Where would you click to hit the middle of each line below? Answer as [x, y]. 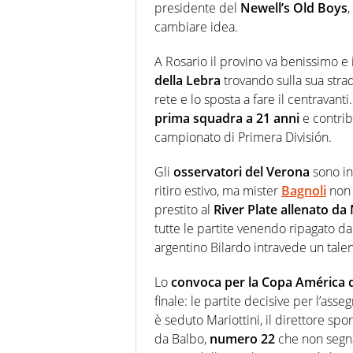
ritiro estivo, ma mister [218, 191]
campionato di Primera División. [243, 137]
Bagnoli [304, 191]
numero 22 [242, 339]
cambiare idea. [196, 27]
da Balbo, [182, 339]
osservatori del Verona [242, 172]
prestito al [184, 210]
